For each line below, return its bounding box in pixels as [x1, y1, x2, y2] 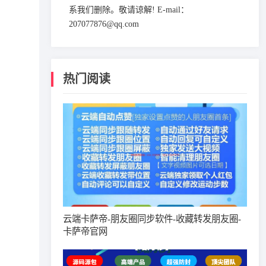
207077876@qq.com [69, 20, 139, 28]
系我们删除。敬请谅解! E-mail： [69, 5, 189, 14]
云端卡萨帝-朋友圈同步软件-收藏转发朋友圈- [63, 214, 241, 224]
